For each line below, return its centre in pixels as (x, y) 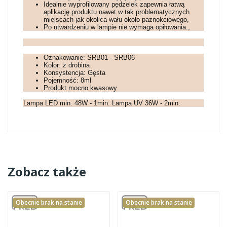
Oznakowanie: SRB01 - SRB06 (89, 57)
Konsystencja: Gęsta (74, 72)
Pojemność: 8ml (67, 80)
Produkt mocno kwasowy (80, 88)
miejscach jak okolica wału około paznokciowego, (116, 19)
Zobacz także (47, 171)
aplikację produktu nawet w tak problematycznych (117, 12)
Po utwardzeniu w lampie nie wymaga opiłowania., (117, 27)
